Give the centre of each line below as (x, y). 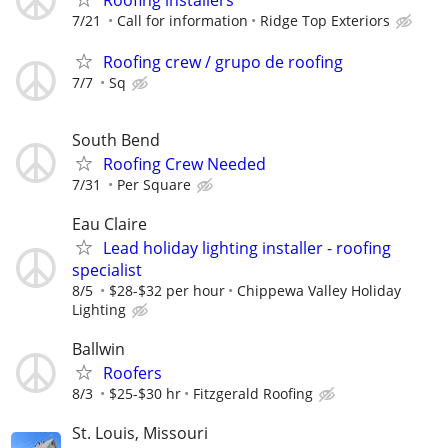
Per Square (154, 184)
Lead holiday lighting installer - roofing (247, 247)
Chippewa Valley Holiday (319, 290)
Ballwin (98, 349)
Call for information (182, 21)
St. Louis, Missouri (140, 433)
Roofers (132, 373)
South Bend (116, 139)
